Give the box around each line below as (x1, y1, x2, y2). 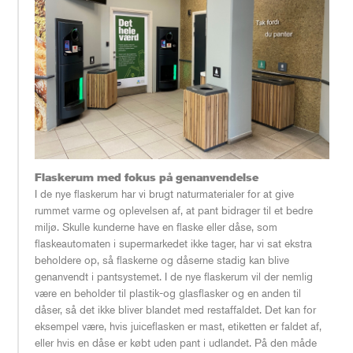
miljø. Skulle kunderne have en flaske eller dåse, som (35, 220, 277, 233)
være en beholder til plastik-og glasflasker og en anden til (35, 286, 301, 299)
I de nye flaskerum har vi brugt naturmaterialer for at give (35, 187, 294, 200)
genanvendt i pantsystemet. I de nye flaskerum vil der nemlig (35, 269, 313, 283)
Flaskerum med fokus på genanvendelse (35, 170, 258, 184)
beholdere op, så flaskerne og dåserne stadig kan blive (35, 253, 289, 266)
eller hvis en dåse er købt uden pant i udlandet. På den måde (35, 336, 317, 349)
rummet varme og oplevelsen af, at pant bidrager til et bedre (35, 203, 313, 217)
